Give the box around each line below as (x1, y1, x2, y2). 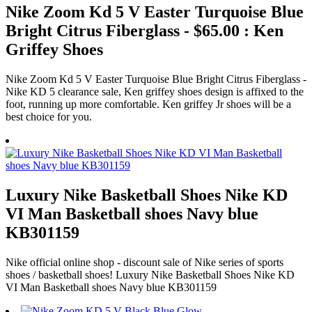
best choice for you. (6, 110, 92, 123)
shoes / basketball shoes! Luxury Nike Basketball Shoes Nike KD (6, 268, 295, 281)
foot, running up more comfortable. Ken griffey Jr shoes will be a (6, 97, 291, 110)
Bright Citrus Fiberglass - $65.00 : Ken (6, 21, 283, 40)
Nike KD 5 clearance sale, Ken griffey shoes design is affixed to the (6, 85, 304, 97)
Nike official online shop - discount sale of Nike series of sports (6, 256, 283, 268)
